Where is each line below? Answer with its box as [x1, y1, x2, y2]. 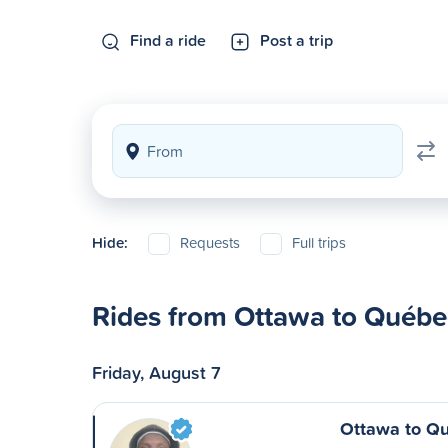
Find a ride [130, 29, 206, 51]
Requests [180, 232, 240, 253]
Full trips [292, 232, 346, 253]
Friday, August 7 [92, 359, 221, 385]
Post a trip [260, 29, 333, 51]
